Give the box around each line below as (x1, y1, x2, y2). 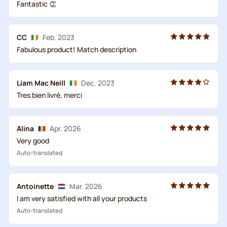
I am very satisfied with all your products (17, 193, 147, 203)
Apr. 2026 (50, 123, 81, 133)
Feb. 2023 (43, 32, 74, 42)
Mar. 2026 (69, 181, 102, 191)
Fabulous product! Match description (17, 44, 136, 54)
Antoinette (17, 181, 54, 191)
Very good (17, 135, 49, 145)
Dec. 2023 (81, 78, 115, 88)
